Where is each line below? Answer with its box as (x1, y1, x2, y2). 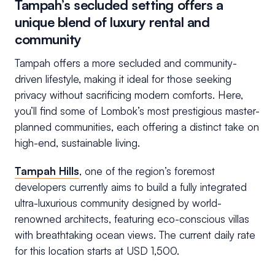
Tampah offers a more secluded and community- (15, 56, 237, 70)
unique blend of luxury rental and (15, 14, 210, 31)
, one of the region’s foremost (79, 165, 215, 178)
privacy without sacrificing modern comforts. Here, (15, 88, 243, 102)
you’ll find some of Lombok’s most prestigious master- (15, 104, 260, 118)
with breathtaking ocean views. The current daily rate (15, 228, 255, 242)
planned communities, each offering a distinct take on (15, 120, 259, 134)
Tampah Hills (15, 165, 79, 178)
